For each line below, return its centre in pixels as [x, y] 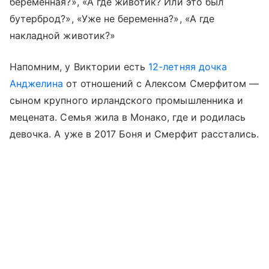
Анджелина [37, 83]
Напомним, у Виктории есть [79, 67]
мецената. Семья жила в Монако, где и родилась [128, 117]
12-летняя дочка [188, 67]
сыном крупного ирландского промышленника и [127, 100]
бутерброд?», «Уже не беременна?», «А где [112, 19]
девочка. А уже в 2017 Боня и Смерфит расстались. [134, 134]
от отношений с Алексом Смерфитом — [161, 83]
